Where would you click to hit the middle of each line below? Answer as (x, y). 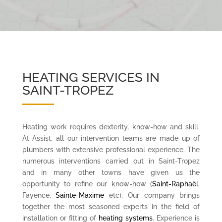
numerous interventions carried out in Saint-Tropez (111, 161)
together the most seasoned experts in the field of (111, 206)
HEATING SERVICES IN (91, 77)
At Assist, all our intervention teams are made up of (111, 138)
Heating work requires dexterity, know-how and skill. (111, 127)
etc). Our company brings (152, 195)
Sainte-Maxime (80, 195)
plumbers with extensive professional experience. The (111, 149)
